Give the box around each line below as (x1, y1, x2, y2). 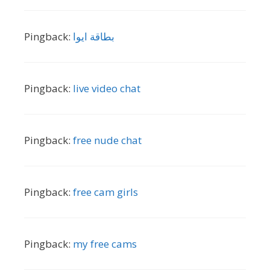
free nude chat (73, 133, 142, 147)
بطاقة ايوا (73, 29, 115, 43)
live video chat (73, 81, 140, 95)
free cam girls (73, 184, 138, 199)
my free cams (73, 236, 137, 251)
